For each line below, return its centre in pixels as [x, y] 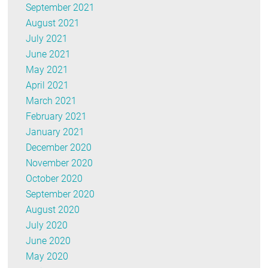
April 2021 [48, 86]
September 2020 [60, 194]
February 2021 [57, 117]
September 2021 [60, 8]
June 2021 [48, 54]
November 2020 [60, 163]
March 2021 [51, 101]
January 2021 [55, 132]
